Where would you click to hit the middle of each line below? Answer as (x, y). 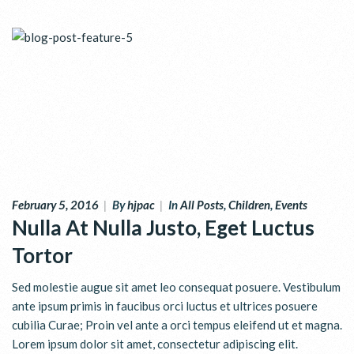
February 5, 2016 (55, 205)
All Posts (202, 205)
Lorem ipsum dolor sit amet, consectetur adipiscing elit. (155, 344)
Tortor (42, 256)
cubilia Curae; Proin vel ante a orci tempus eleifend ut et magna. (177, 325)
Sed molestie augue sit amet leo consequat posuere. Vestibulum (176, 287)
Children (249, 205)
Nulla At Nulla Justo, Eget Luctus (163, 228)
